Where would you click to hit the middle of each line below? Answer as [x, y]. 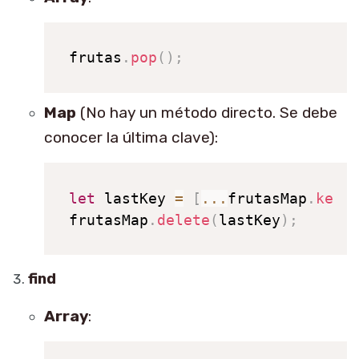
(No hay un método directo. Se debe [207, 113]
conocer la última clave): [131, 138]
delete [183, 220]
